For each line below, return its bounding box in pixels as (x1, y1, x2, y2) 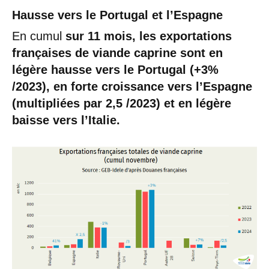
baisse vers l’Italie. (12, 113, 120, 127)
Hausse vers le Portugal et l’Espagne (12, 8, 223, 22)
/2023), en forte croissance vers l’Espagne (12, 80, 252, 94)
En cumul (12, 29, 65, 43)
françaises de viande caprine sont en (12, 46, 223, 60)
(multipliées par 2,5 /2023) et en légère (12, 97, 231, 110)
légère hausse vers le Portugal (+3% (12, 63, 219, 77)
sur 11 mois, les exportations (65, 29, 232, 43)
